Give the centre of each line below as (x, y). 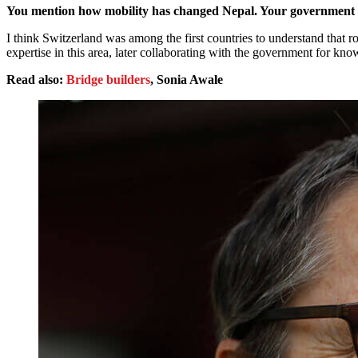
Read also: (36, 80)
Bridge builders (108, 80)
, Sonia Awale (187, 80)
